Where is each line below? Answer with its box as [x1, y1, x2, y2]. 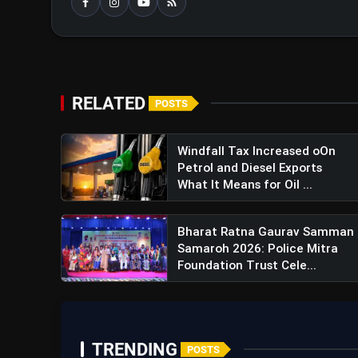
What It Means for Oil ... [177, 177, 312, 193]
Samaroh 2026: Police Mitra [177, 241, 338, 257]
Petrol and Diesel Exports [177, 160, 322, 176]
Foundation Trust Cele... [177, 257, 316, 273]
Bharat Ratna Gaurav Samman [177, 224, 354, 240]
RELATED [72, 93, 145, 114]
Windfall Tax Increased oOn [177, 143, 336, 159]
